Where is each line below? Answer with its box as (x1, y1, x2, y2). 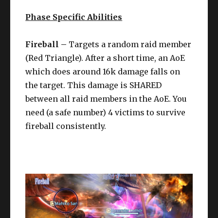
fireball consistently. (25, 121, 107, 131)
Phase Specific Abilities (25, 12, 123, 22)
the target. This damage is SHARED (25, 80, 162, 91)
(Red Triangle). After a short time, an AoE (25, 53, 185, 63)
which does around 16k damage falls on (25, 67, 181, 77)
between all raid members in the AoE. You (25, 94, 187, 104)
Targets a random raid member (69, 39, 192, 50)
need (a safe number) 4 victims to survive (25, 108, 186, 118)
